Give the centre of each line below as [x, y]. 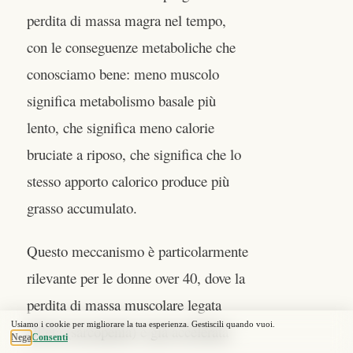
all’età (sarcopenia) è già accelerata [128, 332]
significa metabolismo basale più [121, 100]
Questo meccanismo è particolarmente [137, 251]
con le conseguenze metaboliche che [131, 46]
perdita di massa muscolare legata [124, 305]
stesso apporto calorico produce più [128, 180]
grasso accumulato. [82, 207]
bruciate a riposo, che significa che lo [134, 154]
